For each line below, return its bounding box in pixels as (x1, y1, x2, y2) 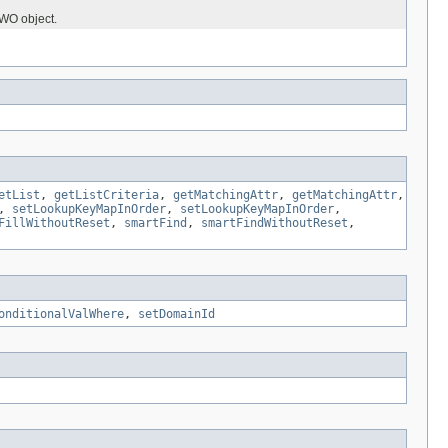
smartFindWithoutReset (201, 216, 348, 231)
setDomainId (138, 307, 215, 322)
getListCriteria (54, 188, 159, 203)
